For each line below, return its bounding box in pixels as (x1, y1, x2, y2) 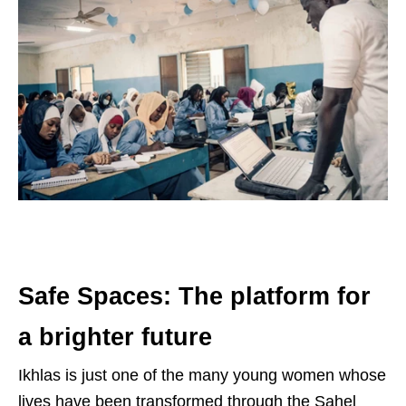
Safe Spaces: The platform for (18, 283, 371, 311)
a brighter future (18, 324, 212, 352)
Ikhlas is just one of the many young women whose (18, 366, 386, 385)
